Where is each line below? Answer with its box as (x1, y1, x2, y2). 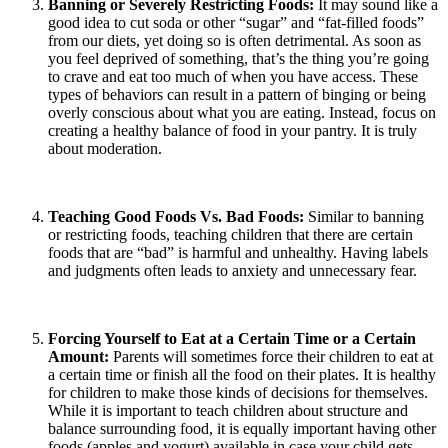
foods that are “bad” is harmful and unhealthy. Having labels (48, 244, 428, 262)
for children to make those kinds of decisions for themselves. (48, 384, 428, 402)
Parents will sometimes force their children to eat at (109, 348, 433, 366)
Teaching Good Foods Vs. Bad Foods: (48, 208, 308, 226)
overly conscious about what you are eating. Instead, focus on (48, 104, 436, 122)
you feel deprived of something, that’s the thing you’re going (48, 50, 429, 68)
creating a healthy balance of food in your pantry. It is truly (48, 122, 417, 140)
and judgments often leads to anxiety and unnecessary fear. (48, 262, 417, 280)
